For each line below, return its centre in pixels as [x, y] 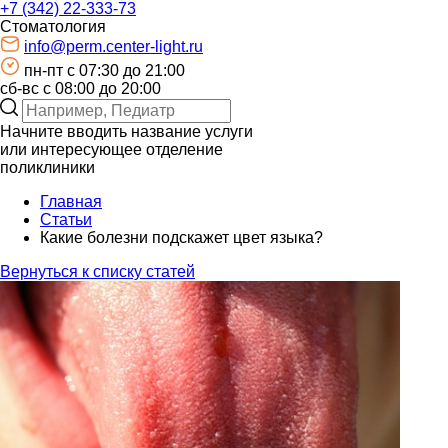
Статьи [66, 220]
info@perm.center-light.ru [113, 47]
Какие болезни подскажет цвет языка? [181, 238]
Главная [71, 202]
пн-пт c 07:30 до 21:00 [104, 71]
